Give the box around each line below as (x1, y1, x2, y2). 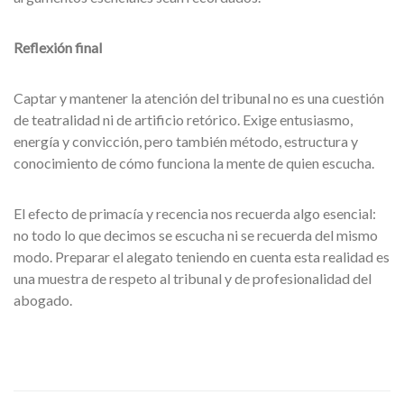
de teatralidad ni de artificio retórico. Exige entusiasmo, (14, 111, 353, 128)
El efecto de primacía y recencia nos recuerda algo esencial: (14, 205, 376, 222)
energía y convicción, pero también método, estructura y (14, 133, 358, 150)
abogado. (14, 291, 72, 308)
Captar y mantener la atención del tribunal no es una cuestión (14, 89, 384, 106)
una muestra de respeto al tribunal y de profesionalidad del (14, 270, 372, 287)
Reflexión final (14, 39, 102, 56)
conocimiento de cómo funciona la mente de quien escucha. (14, 154, 374, 171)
